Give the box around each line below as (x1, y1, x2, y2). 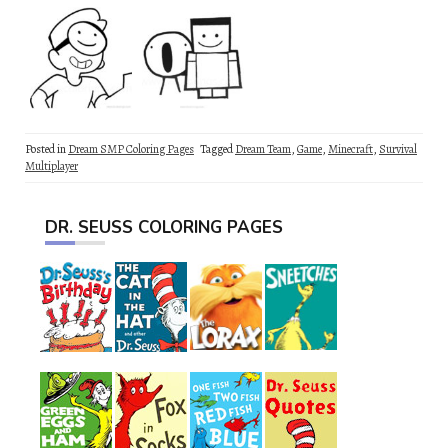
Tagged (200, 141, 235, 157)
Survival (379, 141, 417, 157)
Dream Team (235, 141, 291, 157)
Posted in (25, 141, 68, 157)
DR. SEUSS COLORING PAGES (45, 216, 283, 239)
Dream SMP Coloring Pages (68, 141, 194, 157)
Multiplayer (25, 158, 78, 174)
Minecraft (328, 141, 373, 157)
